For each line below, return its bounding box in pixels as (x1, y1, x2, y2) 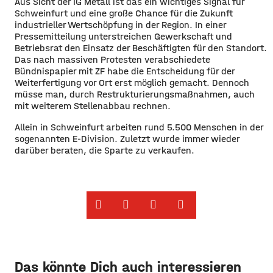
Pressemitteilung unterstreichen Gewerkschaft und (15, 30, 232, 42)
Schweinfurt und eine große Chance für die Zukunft (15, 7, 233, 19)
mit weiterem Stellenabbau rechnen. (15, 99, 173, 112)
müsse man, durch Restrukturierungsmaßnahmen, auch (15, 88, 255, 100)
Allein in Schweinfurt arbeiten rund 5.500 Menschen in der (15, 121, 263, 133)
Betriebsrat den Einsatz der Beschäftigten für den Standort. (15, 41, 267, 54)
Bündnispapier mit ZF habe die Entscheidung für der (15, 65, 235, 77)
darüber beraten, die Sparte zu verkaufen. (15, 144, 197, 156)
